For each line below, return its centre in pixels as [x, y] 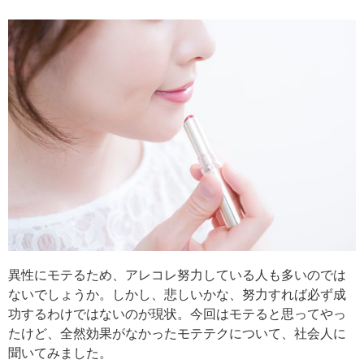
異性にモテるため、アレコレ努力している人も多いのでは [177, 275]
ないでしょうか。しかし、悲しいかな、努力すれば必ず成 [177, 295]
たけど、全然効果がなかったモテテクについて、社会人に [177, 334]
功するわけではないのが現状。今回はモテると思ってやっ [177, 314]
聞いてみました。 [60, 353]
